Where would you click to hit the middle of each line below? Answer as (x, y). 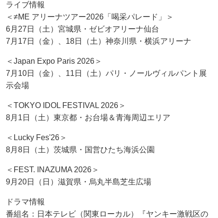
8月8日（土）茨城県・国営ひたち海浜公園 (80, 149)
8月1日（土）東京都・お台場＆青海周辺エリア (88, 117)
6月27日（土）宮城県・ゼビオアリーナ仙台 (82, 29)
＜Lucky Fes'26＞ (36, 137)
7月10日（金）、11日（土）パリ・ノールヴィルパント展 (106, 73)
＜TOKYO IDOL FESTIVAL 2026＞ (66, 105)
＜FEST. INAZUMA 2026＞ (53, 169)
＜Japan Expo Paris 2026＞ (54, 61)
